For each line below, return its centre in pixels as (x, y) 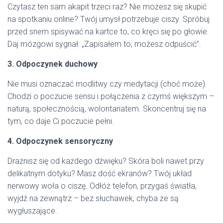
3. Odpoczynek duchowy (53, 64)
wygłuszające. (32, 211)
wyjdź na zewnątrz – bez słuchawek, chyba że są (93, 198)
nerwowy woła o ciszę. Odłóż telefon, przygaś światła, (102, 186)
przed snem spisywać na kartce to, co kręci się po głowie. (108, 32)
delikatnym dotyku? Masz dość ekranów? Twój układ (100, 173)
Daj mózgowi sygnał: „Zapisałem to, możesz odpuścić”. (104, 44)
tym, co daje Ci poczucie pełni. (61, 121)
